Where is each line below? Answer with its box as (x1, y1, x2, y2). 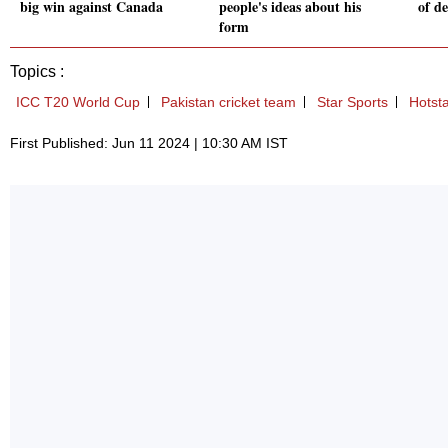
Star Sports (317, 94, 388, 111)
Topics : (10, 63, 64, 81)
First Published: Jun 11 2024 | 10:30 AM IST (10, 135, 288, 152)
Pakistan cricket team (161, 94, 296, 111)
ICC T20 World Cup (16, 94, 140, 111)
